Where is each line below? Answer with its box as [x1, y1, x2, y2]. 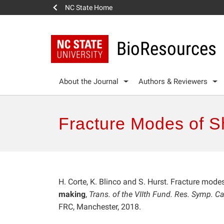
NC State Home [65, 3, 112, 11]
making [58, 189, 85, 199]
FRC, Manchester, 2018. [58, 201, 141, 211]
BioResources [116, 38, 217, 59]
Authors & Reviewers [138, 76, 207, 86]
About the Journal [59, 76, 118, 86]
